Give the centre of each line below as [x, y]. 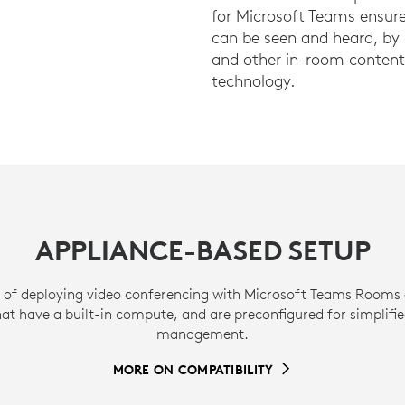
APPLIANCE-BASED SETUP [202, 251]
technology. [253, 81]
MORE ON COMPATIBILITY [193, 370]
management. [202, 334]
